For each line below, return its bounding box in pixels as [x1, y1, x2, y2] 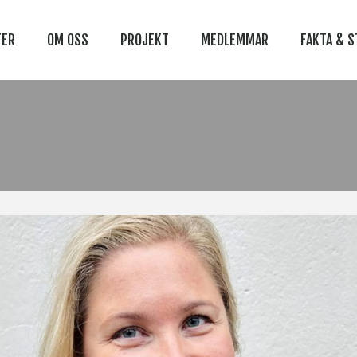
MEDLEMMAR [201, 31, 269, 49]
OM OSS [47, 31, 88, 49]
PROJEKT [120, 31, 169, 49]
